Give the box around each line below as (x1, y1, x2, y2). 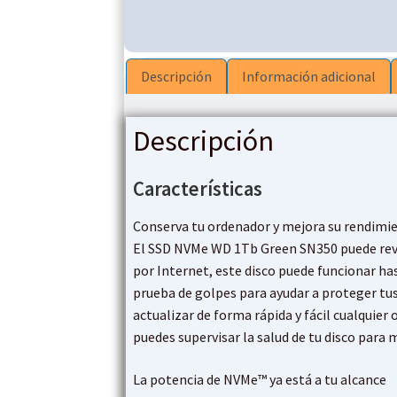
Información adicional (242, 67, 377, 86)
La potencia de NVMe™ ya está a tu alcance (133, 370, 387, 389)
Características (133, 176, 263, 202)
